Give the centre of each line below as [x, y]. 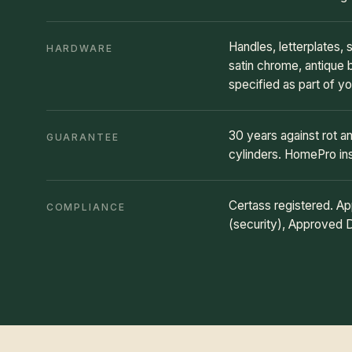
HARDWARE [80, 48]
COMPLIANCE [86, 207]
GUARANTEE [82, 137]
